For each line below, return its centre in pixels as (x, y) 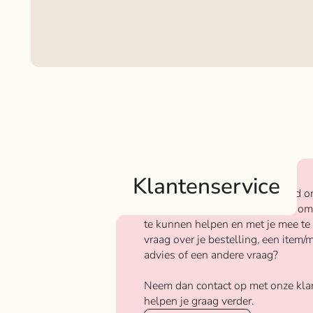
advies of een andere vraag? (211, 255)
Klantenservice (207, 187)
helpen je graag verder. (198, 301)
